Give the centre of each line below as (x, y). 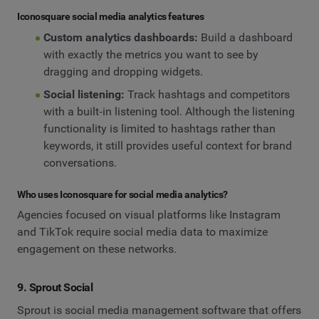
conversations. (80, 162)
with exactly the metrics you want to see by (151, 54)
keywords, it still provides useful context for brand (167, 145)
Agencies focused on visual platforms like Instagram (149, 215)
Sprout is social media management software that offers (159, 310)
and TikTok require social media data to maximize (142, 232)
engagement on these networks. (97, 249)
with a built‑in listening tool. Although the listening (169, 111)
